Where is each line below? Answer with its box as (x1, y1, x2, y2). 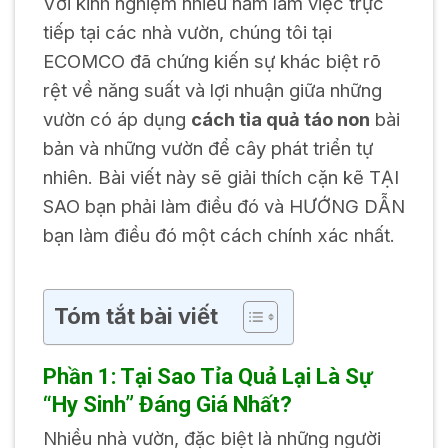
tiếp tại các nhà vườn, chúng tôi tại (42, 21, 332, 44)
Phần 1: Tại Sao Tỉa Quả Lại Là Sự (42, 364, 372, 390)
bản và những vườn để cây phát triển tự (42, 137, 373, 160)
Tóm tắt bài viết (53, 303, 218, 330)
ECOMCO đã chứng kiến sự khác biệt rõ (42, 50, 381, 73)
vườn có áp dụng (42, 108, 191, 131)
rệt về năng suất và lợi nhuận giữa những (42, 79, 382, 102)
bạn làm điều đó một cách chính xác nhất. (42, 224, 395, 247)
